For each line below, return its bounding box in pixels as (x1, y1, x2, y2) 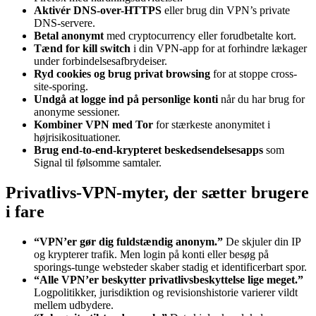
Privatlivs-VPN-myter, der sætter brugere (6, 183, 309, 202)
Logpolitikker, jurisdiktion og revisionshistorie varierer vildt (34, 286, 298, 299)
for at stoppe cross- (210, 68, 297, 80)
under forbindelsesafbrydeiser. (34, 55, 167, 68)
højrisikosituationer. (34, 131, 121, 144)
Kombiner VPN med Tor (34, 119, 153, 131)
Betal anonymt (34, 30, 104, 42)
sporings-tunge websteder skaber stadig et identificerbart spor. (34, 261, 307, 274)
